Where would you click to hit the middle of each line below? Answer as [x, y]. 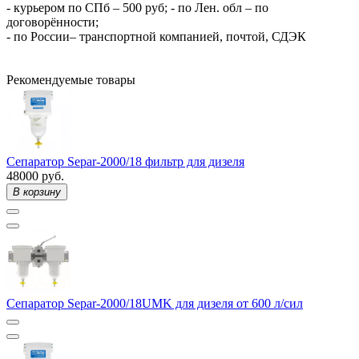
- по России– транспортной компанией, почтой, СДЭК [156, 36]
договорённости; [52, 22]
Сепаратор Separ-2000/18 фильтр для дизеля [125, 161]
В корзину [37, 192]
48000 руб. [35, 175]
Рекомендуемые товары [71, 79]
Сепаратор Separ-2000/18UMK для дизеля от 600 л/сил [155, 303]
